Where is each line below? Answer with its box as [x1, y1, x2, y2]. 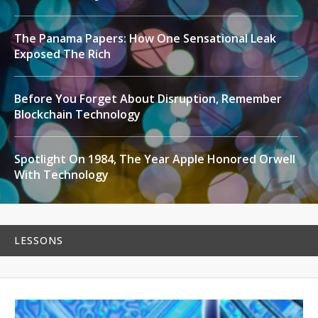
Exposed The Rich [14, 46, 111, 62]
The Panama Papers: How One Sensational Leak [14, 31, 276, 46]
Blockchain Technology [14, 106, 141, 122]
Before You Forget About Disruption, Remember [14, 91, 282, 106]
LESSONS [14, 234, 63, 247]
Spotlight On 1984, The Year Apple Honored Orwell [14, 151, 295, 167]
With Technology [14, 167, 109, 182]
